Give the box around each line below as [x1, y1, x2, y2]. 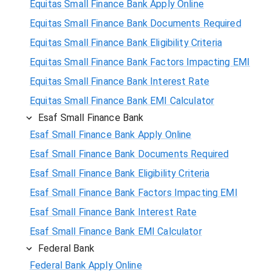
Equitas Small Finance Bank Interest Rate [30, 75, 210, 87]
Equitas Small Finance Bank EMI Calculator [30, 94, 215, 106]
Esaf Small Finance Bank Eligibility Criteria [30, 167, 210, 179]
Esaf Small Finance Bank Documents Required [30, 148, 229, 160]
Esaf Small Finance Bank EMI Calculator [30, 225, 202, 237]
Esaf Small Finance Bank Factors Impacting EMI [30, 186, 238, 198]
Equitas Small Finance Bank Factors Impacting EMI [30, 56, 250, 68]
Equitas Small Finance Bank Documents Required [30, 17, 241, 29]
